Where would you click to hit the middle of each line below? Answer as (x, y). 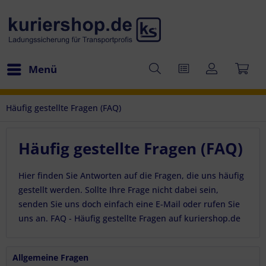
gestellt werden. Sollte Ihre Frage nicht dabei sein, (118, 190)
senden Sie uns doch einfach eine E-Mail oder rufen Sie (129, 204)
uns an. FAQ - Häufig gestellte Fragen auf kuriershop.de (129, 218)
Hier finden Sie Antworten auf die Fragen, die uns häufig (131, 175)
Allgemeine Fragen (50, 257)
